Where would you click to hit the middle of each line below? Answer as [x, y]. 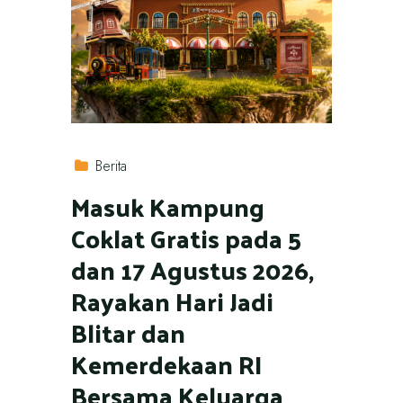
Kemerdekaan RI [167, 364]
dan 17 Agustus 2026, [193, 269]
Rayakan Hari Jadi [172, 301]
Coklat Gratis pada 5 [186, 238]
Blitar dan [128, 332]
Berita [112, 166]
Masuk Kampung [168, 206]
